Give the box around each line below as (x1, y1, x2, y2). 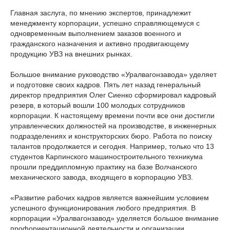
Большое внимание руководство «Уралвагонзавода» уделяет (10, 70, 217, 79)
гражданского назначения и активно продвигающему (10, 39, 189, 48)
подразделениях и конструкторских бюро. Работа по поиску (10, 131, 212, 140)
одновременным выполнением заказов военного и (10, 29, 181, 37)
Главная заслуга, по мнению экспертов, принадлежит (10, 8, 191, 17)
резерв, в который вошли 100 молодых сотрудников (10, 101, 185, 109)
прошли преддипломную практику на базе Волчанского (10, 162, 197, 171)
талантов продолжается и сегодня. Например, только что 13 (10, 142, 214, 150)
